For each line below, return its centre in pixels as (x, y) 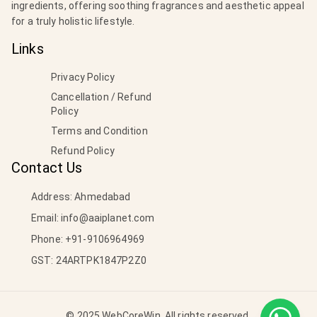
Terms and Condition (99, 131)
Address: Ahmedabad (81, 197)
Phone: (48, 239)
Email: (46, 218)
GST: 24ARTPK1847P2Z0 (89, 260)
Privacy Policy (83, 77)
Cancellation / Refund (101, 97)
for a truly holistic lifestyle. (73, 21)
